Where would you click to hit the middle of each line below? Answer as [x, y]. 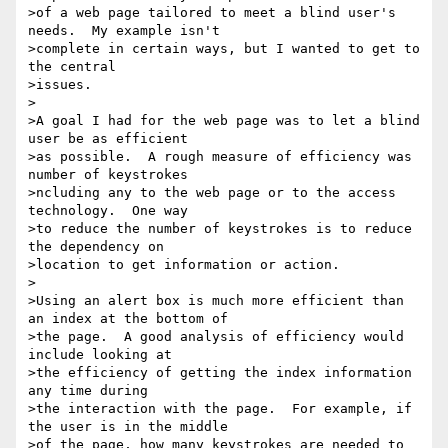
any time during [88, 391]
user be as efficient [108, 139]
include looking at [100, 355]
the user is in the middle [128, 427]
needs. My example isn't [124, 31]
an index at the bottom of [128, 319]
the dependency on [96, 247]
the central [72, 67]
